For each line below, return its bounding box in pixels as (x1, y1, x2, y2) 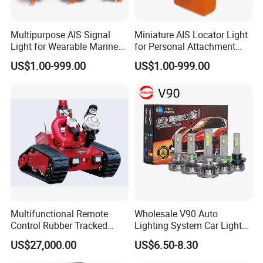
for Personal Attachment (134, 39, 235, 53)
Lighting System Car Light (134, 219, 242, 232)
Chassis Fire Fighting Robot (11, 231, 125, 244)
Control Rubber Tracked (11, 219, 108, 232)
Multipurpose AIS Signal (11, 28, 111, 41)
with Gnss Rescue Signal (134, 51, 237, 65)
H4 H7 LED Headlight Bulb (134, 231, 243, 244)
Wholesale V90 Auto (134, 207, 218, 221)
